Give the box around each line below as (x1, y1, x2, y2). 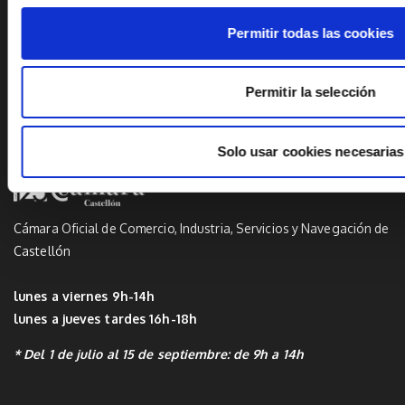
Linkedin (59, 85, 119, 104)
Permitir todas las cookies (227, 24, 394, 41)
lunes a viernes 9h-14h (14, 287, 159, 304)
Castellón (14, 242, 73, 259)
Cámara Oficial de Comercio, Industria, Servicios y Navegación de (14, 220, 390, 236)
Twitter (59, 35, 115, 54)
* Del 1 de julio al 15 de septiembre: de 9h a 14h (14, 346, 304, 363)
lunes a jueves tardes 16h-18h (14, 310, 197, 326)
